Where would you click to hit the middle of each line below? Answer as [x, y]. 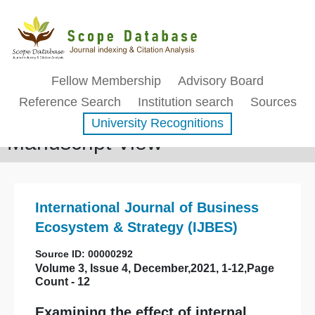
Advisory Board [221, 81]
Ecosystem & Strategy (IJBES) [136, 227]
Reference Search [70, 102]
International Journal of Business [147, 207]
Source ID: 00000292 [84, 254]
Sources [273, 102]
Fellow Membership [106, 81]
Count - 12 [63, 282]
